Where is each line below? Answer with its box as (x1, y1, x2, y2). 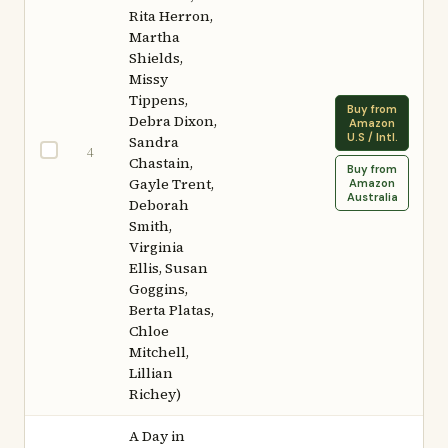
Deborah (129, 195, 189, 215)
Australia (346, 190, 398, 204)
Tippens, (129, 90, 188, 110)
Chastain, (129, 153, 193, 173)
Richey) (129, 384, 181, 404)
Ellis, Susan (129, 258, 208, 278)
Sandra (129, 132, 179, 152)
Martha (129, 27, 180, 47)
